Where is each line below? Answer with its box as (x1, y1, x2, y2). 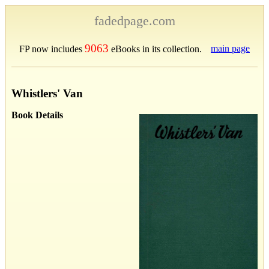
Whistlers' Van (11, 86, 83, 100)
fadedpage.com (94, 13, 175, 28)
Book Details (11, 109, 63, 120)
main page (211, 43, 250, 53)
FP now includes (19, 44, 85, 54)
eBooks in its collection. (109, 44, 202, 54)
